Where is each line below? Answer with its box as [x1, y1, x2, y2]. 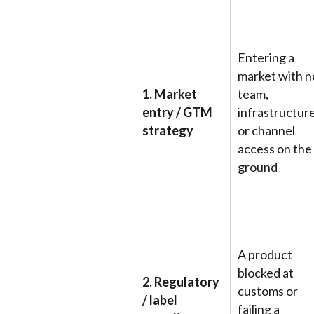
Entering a [238, 50, 294, 65]
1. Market [142, 86, 197, 102]
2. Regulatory [142, 274, 219, 289]
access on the [238, 141, 312, 156]
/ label [142, 292, 177, 308]
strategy [142, 123, 193, 138]
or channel [238, 123, 295, 138]
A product [238, 247, 292, 262]
